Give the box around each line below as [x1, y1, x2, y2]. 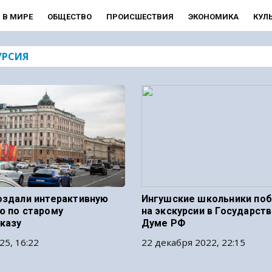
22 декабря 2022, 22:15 [141, 236, 245, 248]
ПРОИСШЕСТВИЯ [106, 12, 174, 21]
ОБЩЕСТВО [47, 12, 92, 21]
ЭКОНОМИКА [188, 12, 239, 21]
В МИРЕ [2, 12, 33, 21]
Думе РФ [141, 217, 185, 229]
